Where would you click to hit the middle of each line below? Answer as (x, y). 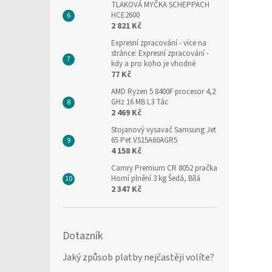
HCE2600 (125, 15)
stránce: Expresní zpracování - (160, 53)
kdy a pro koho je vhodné (153, 63)
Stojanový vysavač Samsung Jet (164, 130)
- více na (193, 43)
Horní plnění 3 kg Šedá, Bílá (156, 178)
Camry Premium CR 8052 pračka (164, 168)
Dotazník (83, 236)
